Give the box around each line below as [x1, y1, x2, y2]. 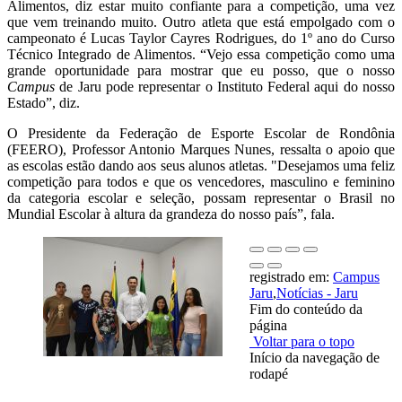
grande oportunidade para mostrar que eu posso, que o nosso [7, 62, 395, 78]
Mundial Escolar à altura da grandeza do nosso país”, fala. [7, 205, 335, 222]
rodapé [249, 365, 288, 381]
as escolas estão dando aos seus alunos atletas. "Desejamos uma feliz [7, 157, 395, 173]
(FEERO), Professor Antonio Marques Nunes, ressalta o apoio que [7, 141, 395, 157]
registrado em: [249, 268, 333, 284]
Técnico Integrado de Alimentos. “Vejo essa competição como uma [7, 46, 395, 62]
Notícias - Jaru [276, 284, 358, 301]
